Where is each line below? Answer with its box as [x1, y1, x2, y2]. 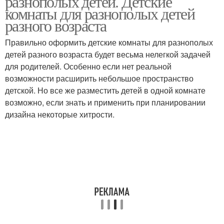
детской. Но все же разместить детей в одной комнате [5, 84, 205, 96]
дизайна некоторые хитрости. [5, 108, 114, 120]
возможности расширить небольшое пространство [5, 72, 193, 84]
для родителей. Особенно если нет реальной [5, 60, 171, 72]
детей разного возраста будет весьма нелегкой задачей [5, 48, 210, 60]
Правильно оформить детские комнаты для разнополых [5, 36, 213, 48]
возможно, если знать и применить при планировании [5, 96, 205, 108]
